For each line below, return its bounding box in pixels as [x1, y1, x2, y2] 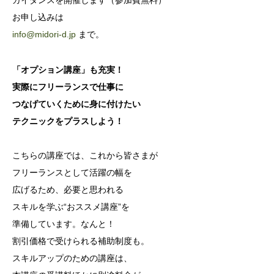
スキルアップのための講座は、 [12, 253, 132, 264]
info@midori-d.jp [12, 29, 76, 40]
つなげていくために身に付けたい [12, 99, 141, 109]
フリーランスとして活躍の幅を [12, 168, 132, 178]
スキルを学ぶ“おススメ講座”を [12, 202, 130, 212]
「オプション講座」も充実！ [12, 65, 124, 75]
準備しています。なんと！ [12, 219, 115, 229]
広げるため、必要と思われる [12, 185, 124, 195]
